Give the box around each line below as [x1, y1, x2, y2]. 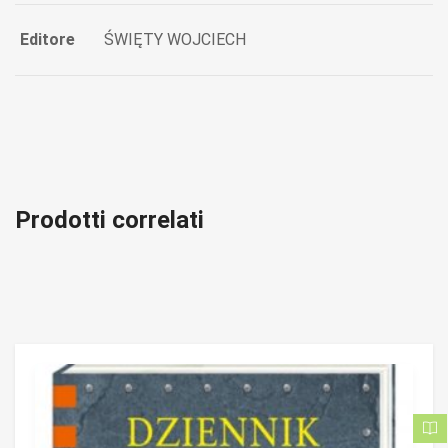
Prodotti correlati [15, 206, 204, 235]
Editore [20, 30, 75, 50]
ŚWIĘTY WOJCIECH [104, 30, 246, 50]
